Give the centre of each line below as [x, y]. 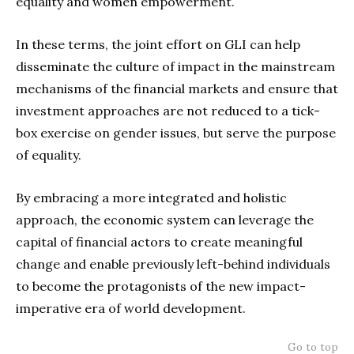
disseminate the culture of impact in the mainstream [175, 66]
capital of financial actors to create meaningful [159, 241]
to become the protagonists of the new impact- [161, 286]
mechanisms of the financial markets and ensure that [177, 88]
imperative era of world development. [131, 308]
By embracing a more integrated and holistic [151, 197]
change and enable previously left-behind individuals [173, 264]
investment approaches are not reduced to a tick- [168, 110]
